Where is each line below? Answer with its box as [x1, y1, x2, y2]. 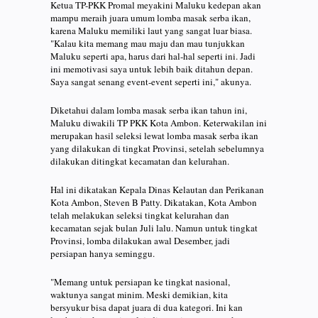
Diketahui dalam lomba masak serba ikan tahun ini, [50, 103, 247, 116]
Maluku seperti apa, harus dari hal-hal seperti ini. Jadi [50, 49, 256, 62]
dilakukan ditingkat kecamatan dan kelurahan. [50, 154, 229, 168]
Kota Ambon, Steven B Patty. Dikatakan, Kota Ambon [50, 195, 257, 209]
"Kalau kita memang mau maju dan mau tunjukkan [50, 36, 245, 50]
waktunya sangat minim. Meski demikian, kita [50, 287, 228, 301]
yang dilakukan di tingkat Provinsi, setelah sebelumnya [50, 141, 264, 155]
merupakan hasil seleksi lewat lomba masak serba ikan [50, 128, 258, 142]
